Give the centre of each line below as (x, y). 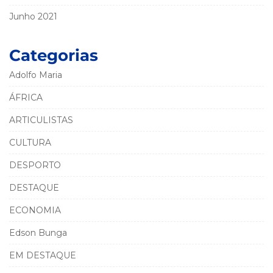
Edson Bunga (38, 232)
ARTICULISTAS (41, 120)
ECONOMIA (35, 210)
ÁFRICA (26, 97)
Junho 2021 (33, 16)
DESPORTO (35, 165)
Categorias (54, 55)
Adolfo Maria (36, 75)
